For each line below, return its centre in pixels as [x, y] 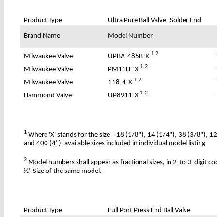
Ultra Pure [123, 20]
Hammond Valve [48, 95]
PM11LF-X [124, 69]
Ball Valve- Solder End [170, 20]
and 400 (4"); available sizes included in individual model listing [115, 143]
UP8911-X [124, 95]
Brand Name [42, 36]
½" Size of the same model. [63, 171]
